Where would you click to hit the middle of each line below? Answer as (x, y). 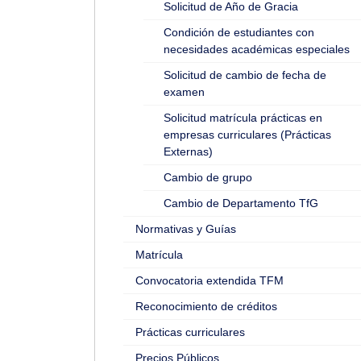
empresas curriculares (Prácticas (247, 135)
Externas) (188, 151)
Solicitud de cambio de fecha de (245, 75)
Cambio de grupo (208, 177)
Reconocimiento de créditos (206, 306)
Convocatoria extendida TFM (210, 280)
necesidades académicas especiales (257, 49)
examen (184, 92)
